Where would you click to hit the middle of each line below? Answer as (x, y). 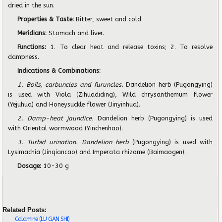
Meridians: (32, 33)
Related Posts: (25, 210)
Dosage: (30, 166)
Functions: (34, 47)
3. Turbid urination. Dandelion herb (75, 142)
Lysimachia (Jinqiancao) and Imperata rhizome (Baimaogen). (97, 152)
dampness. (24, 56)
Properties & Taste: (46, 19)
